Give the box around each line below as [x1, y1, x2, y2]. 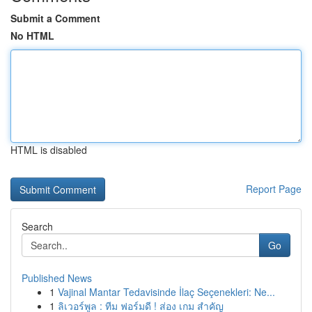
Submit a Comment [10, 11, 100, 25]
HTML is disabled [10, 143, 87, 157]
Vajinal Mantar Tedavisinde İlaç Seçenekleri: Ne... [58, 285, 275, 299]
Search [22, 219, 53, 233]
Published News [22, 271, 92, 285]
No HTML [10, 29, 54, 42]
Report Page [246, 182, 302, 196]
